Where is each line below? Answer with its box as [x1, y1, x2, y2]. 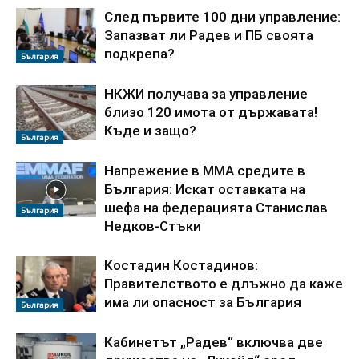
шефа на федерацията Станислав [104, 200, 328, 216]
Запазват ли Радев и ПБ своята [104, 27, 313, 44]
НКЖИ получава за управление [104, 86, 308, 103]
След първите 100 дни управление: [104, 9, 341, 26]
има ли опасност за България [104, 294, 301, 311]
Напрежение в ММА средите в [104, 163, 305, 179]
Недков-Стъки [104, 218, 201, 235]
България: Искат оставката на [104, 181, 305, 198]
